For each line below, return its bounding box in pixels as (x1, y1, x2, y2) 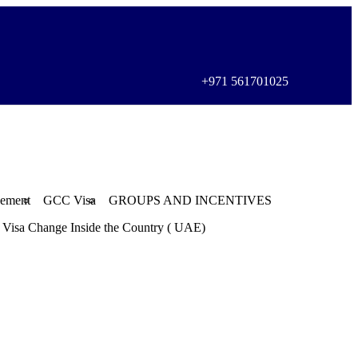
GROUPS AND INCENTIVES (109, 193, 272, 208)
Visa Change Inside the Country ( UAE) (2, 221, 205, 235)
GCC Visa (43, 193, 96, 208)
